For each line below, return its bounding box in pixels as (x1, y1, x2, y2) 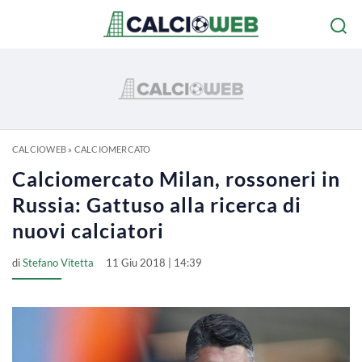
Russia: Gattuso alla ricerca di (12, 192, 301, 217)
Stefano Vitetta (23, 256, 94, 269)
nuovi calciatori (12, 218, 164, 242)
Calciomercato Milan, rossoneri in (12, 166, 340, 191)
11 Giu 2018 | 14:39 (106, 256, 202, 269)
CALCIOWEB (12, 144, 66, 154)
